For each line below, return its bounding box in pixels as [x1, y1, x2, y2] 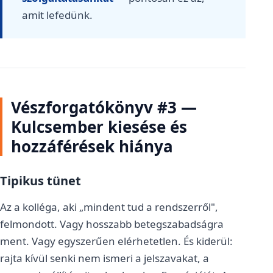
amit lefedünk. [22, 8, 93, 22]
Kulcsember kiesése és [11, 116, 187, 138]
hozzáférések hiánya [11, 135, 173, 157]
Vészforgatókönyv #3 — [11, 96, 197, 118]
